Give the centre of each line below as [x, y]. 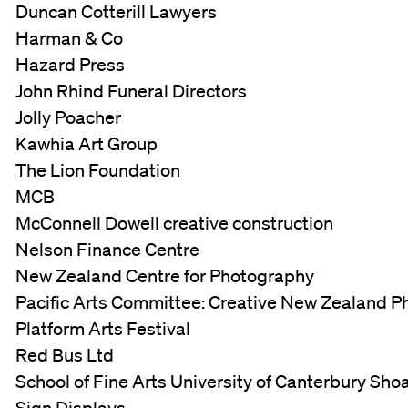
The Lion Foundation [98, 170]
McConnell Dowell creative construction [175, 223]
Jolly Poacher [69, 117]
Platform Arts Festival [103, 328]
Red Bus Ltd [65, 355]
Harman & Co [70, 38]
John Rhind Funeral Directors [132, 91]
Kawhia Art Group [87, 143]
